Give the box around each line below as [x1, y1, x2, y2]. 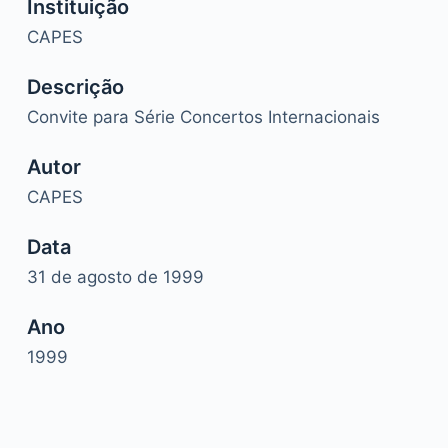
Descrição [26, 75, 124, 100]
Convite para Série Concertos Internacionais [26, 107, 380, 128]
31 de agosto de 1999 [26, 267, 204, 288]
